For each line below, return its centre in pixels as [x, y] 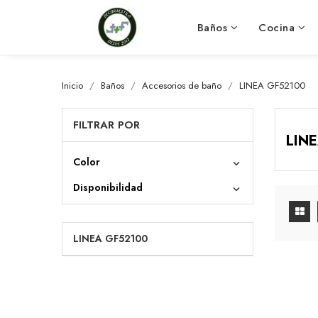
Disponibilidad [108, 187]
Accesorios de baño [182, 86]
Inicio [72, 86]
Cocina [276, 28]
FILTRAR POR [106, 125]
